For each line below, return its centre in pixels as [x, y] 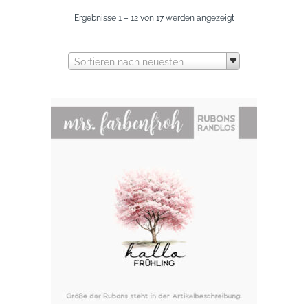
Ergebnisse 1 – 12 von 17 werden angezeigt [154, 18]
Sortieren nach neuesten [129, 62]
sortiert [247, 63]
